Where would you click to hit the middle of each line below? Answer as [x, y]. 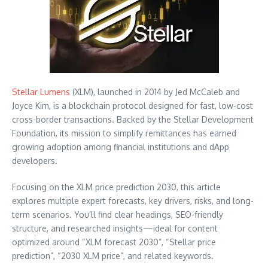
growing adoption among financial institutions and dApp [121, 147]
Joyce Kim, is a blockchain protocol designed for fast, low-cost [133, 106]
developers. [35, 161]
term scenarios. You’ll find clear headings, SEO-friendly [118, 215]
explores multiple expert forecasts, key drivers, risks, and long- [133, 201]
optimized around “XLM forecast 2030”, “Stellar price [114, 242]
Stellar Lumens [41, 92]
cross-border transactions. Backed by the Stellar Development [133, 120]
